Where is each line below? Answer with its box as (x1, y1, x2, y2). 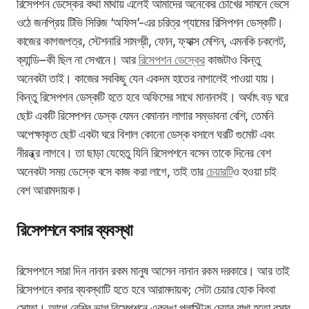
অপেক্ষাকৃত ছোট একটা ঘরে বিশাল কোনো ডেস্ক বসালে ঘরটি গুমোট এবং (17, 127, 275, 142)
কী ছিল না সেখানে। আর (46, 52, 139, 68)
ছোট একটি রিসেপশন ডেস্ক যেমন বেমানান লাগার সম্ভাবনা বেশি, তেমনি (17, 108, 274, 123)
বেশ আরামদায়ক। (17, 183, 86, 198)
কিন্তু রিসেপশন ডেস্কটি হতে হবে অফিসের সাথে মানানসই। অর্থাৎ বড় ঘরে (17, 90, 288, 105)
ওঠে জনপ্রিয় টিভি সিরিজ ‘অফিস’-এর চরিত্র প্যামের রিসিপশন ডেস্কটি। (17, 15, 283, 30)
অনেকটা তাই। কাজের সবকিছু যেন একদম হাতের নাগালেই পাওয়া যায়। (17, 71, 276, 86)
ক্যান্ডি (17, 52, 39, 68)
